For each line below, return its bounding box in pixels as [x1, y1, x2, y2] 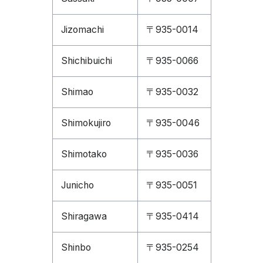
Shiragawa [60, 211, 107, 222]
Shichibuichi [60, 55, 112, 66]
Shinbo [60, 242, 91, 253]
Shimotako [60, 149, 107, 160]
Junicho [60, 180, 94, 191]
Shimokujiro [60, 117, 111, 129]
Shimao [60, 86, 93, 97]
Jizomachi [60, 24, 104, 35]
